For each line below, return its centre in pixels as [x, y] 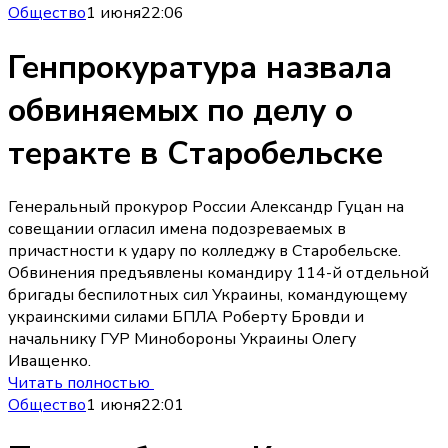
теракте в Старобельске [195, 153]
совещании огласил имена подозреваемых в [177, 228]
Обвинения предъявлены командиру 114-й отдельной [218, 272]
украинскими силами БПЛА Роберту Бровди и [186, 316]
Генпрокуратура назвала [200, 67]
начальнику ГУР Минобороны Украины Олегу [182, 338]
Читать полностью [81, 382]
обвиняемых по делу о [180, 110]
